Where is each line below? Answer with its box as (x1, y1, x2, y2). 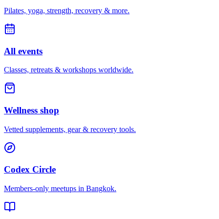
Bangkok (86, 184, 114, 193)
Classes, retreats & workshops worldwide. (4, 66, 133, 74)
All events (4, 45, 43, 56)
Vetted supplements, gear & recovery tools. (4, 125, 136, 133)
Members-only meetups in (4, 184, 86, 193)
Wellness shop (4, 105, 59, 115)
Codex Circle (4, 164, 56, 175)
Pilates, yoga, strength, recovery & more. (4, 6, 130, 15)
